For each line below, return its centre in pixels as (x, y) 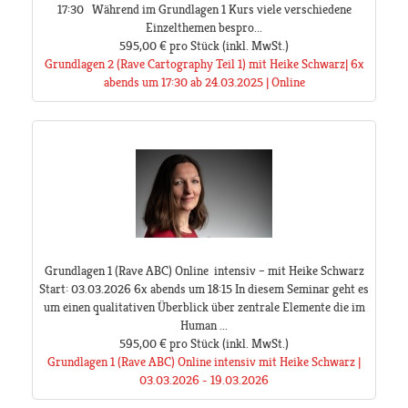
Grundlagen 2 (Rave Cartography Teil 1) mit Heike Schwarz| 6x (204, 64)
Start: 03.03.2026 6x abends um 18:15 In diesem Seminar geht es (204, 289)
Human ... (204, 326)
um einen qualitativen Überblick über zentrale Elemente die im (204, 307)
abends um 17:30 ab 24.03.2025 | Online (204, 82)
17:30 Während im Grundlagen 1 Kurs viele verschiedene (204, 10)
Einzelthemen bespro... (204, 28)
